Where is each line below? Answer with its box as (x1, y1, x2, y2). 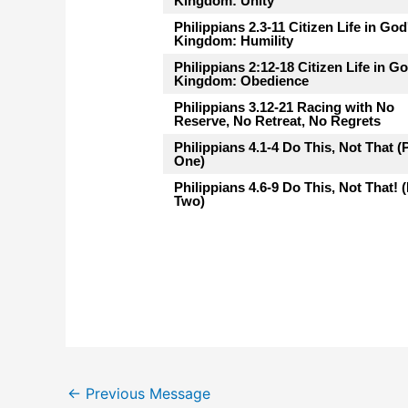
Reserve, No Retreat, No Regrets (173, 113, 381, 129)
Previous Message (81, 383, 210, 403)
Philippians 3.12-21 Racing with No (173, 99, 394, 116)
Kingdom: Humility (173, 33, 293, 49)
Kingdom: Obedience (173, 73, 309, 89)
